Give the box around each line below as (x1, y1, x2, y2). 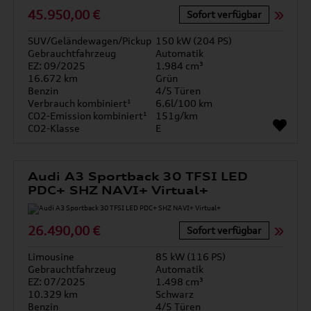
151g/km (155, 110, 198, 121)
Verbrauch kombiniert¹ (28, 97, 132, 109)
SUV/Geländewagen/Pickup (28, 35, 152, 47)
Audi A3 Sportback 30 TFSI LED (28, 169, 249, 183)
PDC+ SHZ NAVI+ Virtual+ (28, 183, 209, 197)
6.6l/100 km (155, 97, 212, 109)
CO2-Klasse (28, 122, 81, 134)
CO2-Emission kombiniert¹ (28, 110, 148, 121)
